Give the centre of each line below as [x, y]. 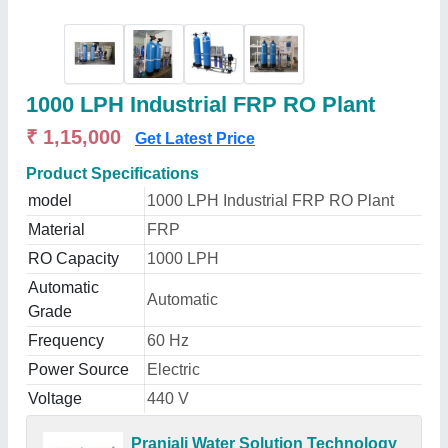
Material [56, 229]
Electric [173, 369]
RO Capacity [73, 258]
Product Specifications [112, 173]
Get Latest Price [195, 138]
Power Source [78, 369]
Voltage [55, 398]
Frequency [66, 340]
